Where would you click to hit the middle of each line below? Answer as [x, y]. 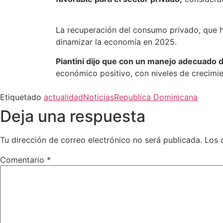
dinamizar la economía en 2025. [117, 42]
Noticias [99, 97]
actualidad [63, 97]
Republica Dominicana [156, 97]
